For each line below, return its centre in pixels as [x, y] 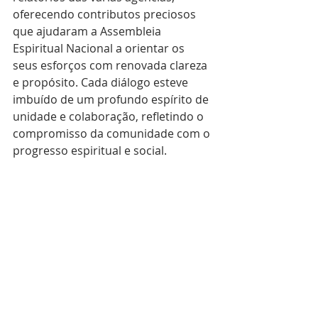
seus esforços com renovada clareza [111, 65]
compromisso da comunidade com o [113, 133]
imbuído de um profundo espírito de [112, 99]
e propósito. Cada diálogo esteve [102, 82]
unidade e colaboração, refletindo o [110, 116]
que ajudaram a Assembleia [88, 31]
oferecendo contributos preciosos [106, 14]
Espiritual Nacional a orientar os [100, 48]
